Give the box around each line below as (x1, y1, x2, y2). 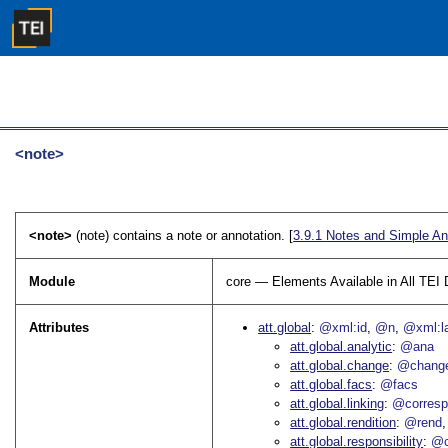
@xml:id (319, 320, 368, 336)
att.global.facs (290, 377, 373, 393)
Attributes (29, 320, 90, 336)
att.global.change (290, 358, 390, 374)
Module (29, 274, 76, 290)
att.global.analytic (290, 339, 393, 355)
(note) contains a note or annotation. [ (76, 228, 294, 244)
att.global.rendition (290, 415, 397, 431)
